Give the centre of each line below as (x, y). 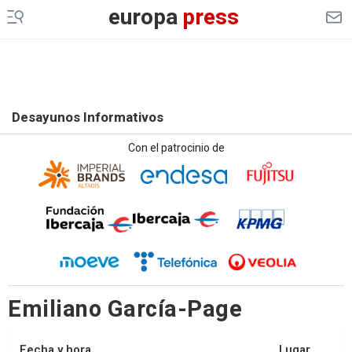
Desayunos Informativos (88, 117)
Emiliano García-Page (125, 309)
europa (143, 18)
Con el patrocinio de (176, 148)
